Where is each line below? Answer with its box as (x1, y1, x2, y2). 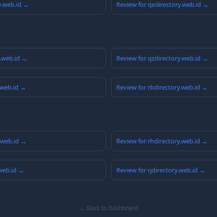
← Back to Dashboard (79, 204, 138, 213)
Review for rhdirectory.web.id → (116, 137, 208, 146)
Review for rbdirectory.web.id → (116, 83, 208, 92)
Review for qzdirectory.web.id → (116, 54, 208, 63)
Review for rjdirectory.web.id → (116, 166, 205, 175)
